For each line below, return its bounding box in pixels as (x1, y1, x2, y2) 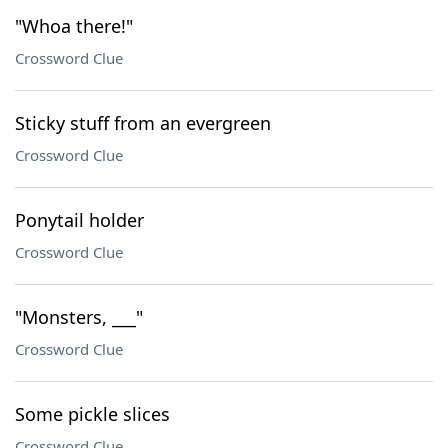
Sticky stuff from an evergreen (15, 111, 271, 135)
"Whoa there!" (15, 14, 133, 38)
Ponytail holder (15, 208, 144, 232)
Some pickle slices (15, 402, 170, 426)
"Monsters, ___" (15, 305, 143, 329)
